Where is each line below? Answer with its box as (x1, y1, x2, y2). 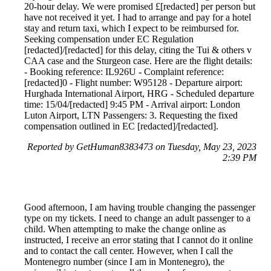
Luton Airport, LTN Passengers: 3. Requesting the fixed (24, 110, 238, 121)
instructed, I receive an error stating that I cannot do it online (24, 235, 253, 246)
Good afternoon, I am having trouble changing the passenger (24, 202, 255, 213)
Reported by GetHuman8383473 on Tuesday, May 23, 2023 (27, 142, 256, 152)
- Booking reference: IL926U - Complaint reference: (24, 67, 224, 77)
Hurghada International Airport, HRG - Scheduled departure (24, 88, 254, 99)
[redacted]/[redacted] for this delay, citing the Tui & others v (24, 45, 252, 56)
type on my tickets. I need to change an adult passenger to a (24, 213, 250, 224)
